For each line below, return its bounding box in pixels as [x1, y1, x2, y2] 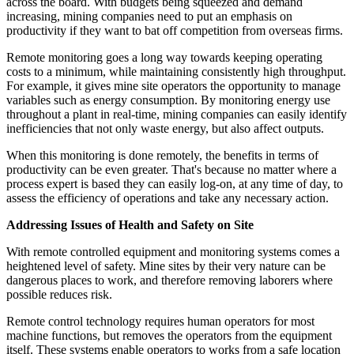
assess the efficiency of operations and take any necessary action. [6, 190, 329, 205]
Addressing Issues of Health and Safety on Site [6, 217, 254, 232]
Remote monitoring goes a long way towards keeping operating [6, 50, 322, 64]
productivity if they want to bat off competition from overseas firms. [6, 23, 343, 37]
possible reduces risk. [6, 287, 112, 301]
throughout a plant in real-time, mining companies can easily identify [6, 107, 347, 121]
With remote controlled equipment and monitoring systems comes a [6, 244, 340, 258]
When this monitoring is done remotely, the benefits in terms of [6, 148, 318, 162]
